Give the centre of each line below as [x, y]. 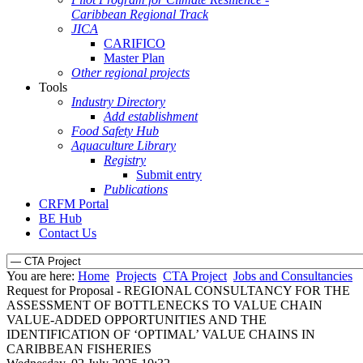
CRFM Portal [74, 204]
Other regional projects [130, 73]
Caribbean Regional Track [140, 14]
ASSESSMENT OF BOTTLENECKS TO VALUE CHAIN [164, 305]
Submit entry [169, 175]
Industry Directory [118, 102]
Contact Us [68, 233]
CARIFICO [135, 43]
